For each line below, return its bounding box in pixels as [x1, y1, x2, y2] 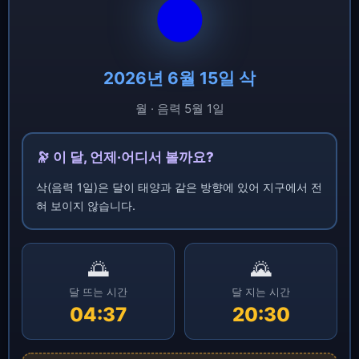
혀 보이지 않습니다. [35, 198, 135, 212]
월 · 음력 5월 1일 [135, 101, 224, 116]
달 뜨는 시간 [69, 286, 127, 298]
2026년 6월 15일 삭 [103, 68, 256, 88]
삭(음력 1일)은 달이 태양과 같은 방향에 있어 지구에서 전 [35, 179, 322, 194]
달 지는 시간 [232, 286, 290, 298]
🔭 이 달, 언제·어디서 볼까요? [35, 148, 214, 165]
